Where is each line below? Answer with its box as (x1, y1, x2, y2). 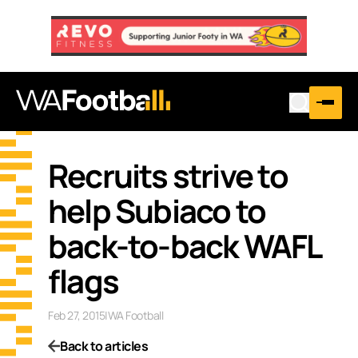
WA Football (107, 307, 163, 323)
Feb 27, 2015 (48, 307, 105, 323)
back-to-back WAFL (48, 223, 320, 268)
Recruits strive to (48, 153, 288, 197)
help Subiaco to (48, 188, 266, 233)
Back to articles (60, 336, 148, 355)
